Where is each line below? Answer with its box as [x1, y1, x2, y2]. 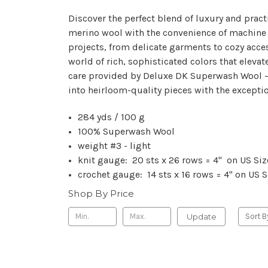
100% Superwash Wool [78, 125, 175, 137]
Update [186, 211, 217, 221]
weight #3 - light [78, 139, 151, 151]
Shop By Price [68, 188, 135, 199]
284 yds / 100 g [78, 111, 145, 123]
